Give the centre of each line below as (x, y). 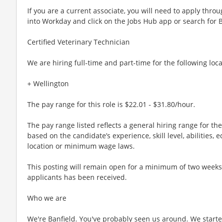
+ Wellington (48, 83)
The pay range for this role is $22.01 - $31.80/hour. (111, 104)
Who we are (47, 198)
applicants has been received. (77, 177)
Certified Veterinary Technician (79, 42)
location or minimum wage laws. (81, 146)
